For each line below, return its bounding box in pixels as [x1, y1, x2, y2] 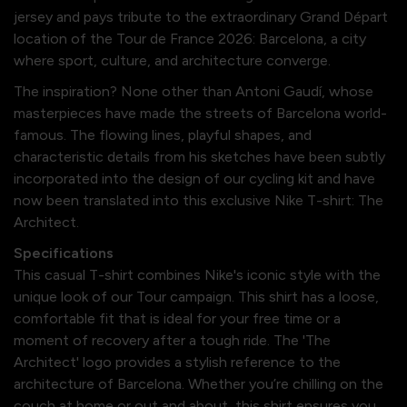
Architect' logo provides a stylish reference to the [14, 353, 341, 372]
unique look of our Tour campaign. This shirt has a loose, [14, 288, 379, 306]
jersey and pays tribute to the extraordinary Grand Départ [14, 8, 388, 26]
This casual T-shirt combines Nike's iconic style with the [14, 266, 381, 284]
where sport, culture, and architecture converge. [14, 52, 331, 70]
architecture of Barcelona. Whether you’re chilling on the [14, 375, 383, 393]
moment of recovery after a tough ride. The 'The [14, 332, 331, 350]
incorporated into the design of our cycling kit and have [14, 170, 375, 188]
